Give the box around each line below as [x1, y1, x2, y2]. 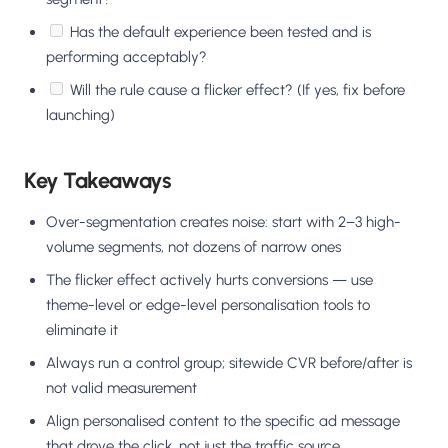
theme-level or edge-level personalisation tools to [46, 296, 370, 315]
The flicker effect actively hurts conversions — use [46, 271, 373, 290]
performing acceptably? [46, 48, 207, 67]
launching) [46, 106, 115, 125]
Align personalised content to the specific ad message [46, 412, 400, 431]
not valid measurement [46, 379, 197, 398]
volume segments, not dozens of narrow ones [46, 238, 341, 257]
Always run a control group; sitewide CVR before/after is [46, 354, 412, 373]
